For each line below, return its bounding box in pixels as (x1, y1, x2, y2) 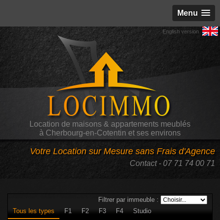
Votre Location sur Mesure (30, 146, 133, 156)
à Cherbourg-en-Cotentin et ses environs (39, 129, 181, 137)
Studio (133, 207, 151, 215)
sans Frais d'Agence (133, 146, 215, 156)
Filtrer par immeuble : (98, 196, 161, 203)
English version (163, 28, 199, 34)
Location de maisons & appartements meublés (29, 120, 191, 128)
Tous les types (13, 207, 55, 215)
